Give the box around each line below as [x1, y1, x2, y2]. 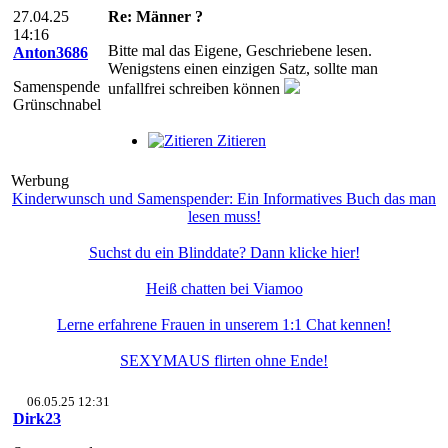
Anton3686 [13, 44, 88, 61]
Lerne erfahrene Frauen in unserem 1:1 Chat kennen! [57, 316, 391, 333]
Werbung [11, 172, 69, 189]
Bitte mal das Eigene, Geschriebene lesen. [108, 42, 372, 59]
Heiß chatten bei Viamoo [145, 280, 303, 297]
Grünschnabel [13, 96, 101, 113]
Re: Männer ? [108, 8, 203, 25]
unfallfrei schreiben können [108, 80, 284, 97]
